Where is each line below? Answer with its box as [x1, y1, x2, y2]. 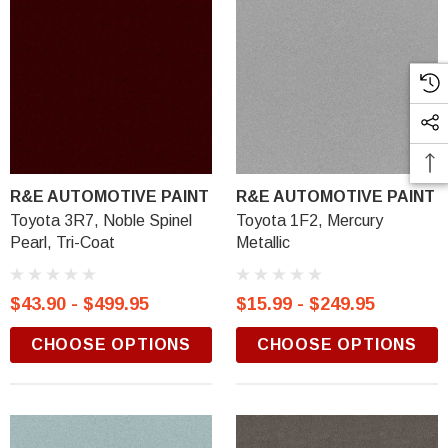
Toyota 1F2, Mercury [236, 212, 383, 229]
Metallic [236, 234, 290, 251]
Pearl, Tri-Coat [10, 234, 115, 251]
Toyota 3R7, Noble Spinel [10, 212, 192, 229]
